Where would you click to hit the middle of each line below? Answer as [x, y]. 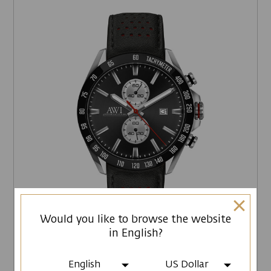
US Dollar [187, 265]
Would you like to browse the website [135, 219]
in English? [135, 233]
